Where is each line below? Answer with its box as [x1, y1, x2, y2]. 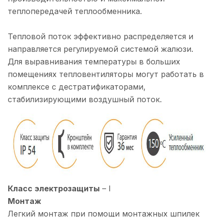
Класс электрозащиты [8, 184, 100, 194]
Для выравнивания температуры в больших [8, 57, 180, 67]
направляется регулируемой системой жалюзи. [8, 44, 193, 54]
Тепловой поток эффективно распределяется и [8, 31, 193, 42]
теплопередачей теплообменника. [8, 6, 142, 16]
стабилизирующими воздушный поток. [8, 94, 162, 105]
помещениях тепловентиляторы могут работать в [8, 69, 204, 79]
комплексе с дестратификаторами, [8, 82, 146, 92]
